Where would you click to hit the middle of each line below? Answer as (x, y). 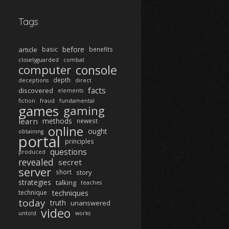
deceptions (33, 80)
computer (45, 70)
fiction (27, 101)
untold (27, 213)
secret (70, 162)
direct (83, 80)
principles (79, 141)
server (35, 172)
